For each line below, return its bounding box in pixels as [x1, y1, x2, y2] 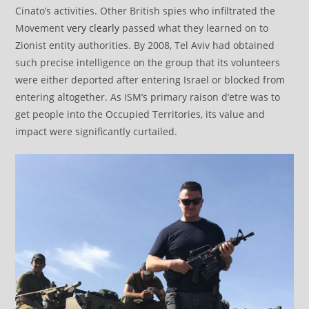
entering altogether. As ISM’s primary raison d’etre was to [15, 90, 281, 103]
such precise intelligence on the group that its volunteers [15, 55, 281, 69]
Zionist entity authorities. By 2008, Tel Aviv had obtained [15, 38, 275, 52]
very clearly [67, 21, 120, 34]
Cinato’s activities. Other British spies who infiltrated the [15, 3, 276, 17]
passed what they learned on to [119, 21, 269, 34]
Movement [15, 21, 68, 34]
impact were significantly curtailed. [15, 124, 178, 138]
